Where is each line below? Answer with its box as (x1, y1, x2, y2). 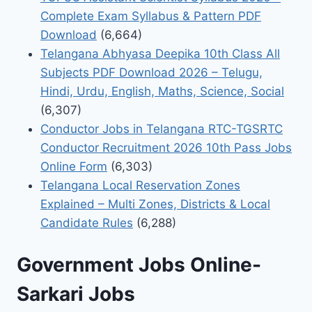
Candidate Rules (40, 215, 133, 230)
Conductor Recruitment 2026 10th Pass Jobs (40, 140, 292, 155)
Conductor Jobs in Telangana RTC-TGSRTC (40, 121, 283, 136)
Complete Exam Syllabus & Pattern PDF (40, 8, 261, 23)
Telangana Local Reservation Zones (40, 178, 240, 192)
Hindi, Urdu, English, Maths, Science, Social (40, 84, 284, 98)
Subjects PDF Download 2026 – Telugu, (40, 65, 263, 79)
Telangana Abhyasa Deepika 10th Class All (40, 46, 280, 61)
